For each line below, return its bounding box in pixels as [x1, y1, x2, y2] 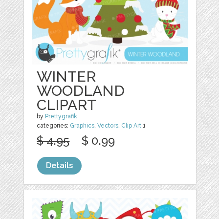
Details [46, 161, 73, 171]
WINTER [37, 68, 96, 86]
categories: [37, 122, 70, 130]
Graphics [70, 122, 95, 130]
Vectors [97, 122, 119, 130]
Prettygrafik [45, 113, 78, 120]
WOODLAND [37, 82, 125, 100]
